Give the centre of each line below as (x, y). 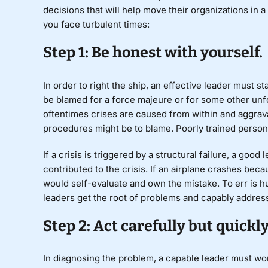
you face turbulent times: (96, 25)
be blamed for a (77, 99)
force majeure (142, 99)
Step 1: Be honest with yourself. (153, 53)
